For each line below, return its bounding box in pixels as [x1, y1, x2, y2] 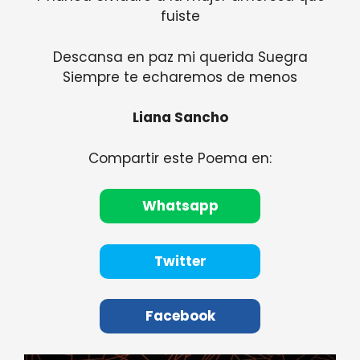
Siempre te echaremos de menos [63, 67, 297, 87]
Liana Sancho [132, 108, 228, 128]
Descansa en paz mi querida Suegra [52, 47, 308, 67]
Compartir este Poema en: [88, 148, 272, 168]
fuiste [160, 6, 200, 27]
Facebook [145, 306, 215, 326]
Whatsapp [141, 196, 219, 216]
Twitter [153, 251, 207, 271]
